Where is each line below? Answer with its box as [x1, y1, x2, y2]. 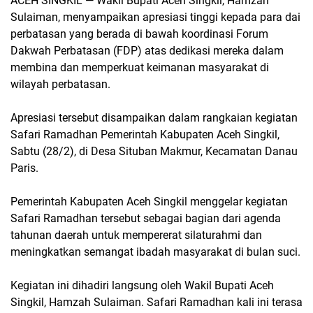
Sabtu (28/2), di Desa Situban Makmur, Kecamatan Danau [10, 144, 298, 158]
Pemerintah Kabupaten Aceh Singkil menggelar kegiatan [10, 194, 288, 208]
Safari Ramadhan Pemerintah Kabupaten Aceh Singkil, [10, 127, 279, 141]
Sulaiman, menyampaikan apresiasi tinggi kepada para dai [10, 10, 300, 24]
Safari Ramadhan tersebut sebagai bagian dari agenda [10, 211, 281, 225]
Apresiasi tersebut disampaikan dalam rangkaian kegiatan [10, 110, 298, 124]
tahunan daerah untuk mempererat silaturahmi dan [10, 228, 262, 242]
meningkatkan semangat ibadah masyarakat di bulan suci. [10, 245, 300, 259]
